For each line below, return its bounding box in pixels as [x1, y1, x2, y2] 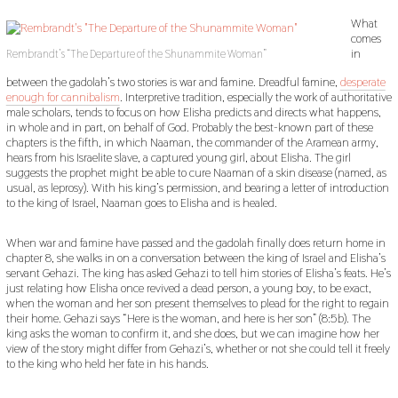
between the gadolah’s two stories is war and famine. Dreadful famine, [5, 74, 340, 91]
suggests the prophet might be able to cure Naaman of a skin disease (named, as [5, 164, 386, 181]
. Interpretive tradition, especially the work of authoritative [119, 89, 392, 106]
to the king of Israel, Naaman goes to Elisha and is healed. [5, 195, 277, 211]
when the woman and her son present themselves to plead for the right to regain [5, 295, 389, 312]
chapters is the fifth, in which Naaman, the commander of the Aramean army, [5, 134, 378, 151]
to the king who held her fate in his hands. [5, 355, 209, 372]
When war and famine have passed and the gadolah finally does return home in [5, 235, 386, 251]
